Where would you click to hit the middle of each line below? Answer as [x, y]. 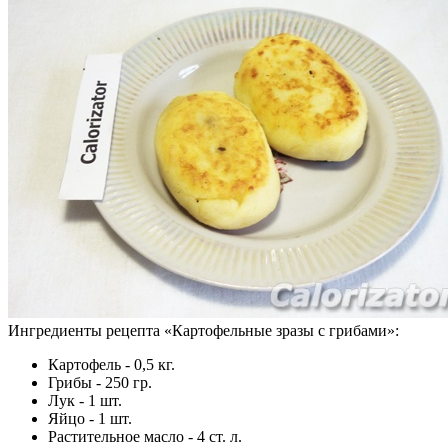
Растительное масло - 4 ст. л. [145, 436]
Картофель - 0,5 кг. [111, 364]
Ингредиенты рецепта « [90, 330]
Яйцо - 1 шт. [90, 418]
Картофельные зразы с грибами [279, 330]
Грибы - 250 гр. [100, 382]
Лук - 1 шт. [85, 400]
